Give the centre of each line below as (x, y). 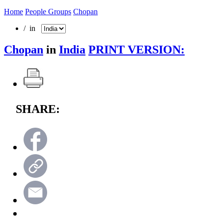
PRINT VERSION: (137, 49)
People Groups (48, 11)
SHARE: (38, 109)
